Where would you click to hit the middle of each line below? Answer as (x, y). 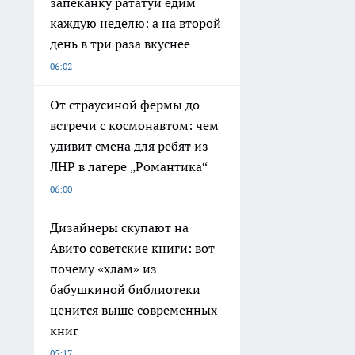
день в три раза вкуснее (120, 43)
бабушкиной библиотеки (125, 289)
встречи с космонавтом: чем (134, 125)
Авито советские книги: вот (132, 248)
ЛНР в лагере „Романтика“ (129, 166)
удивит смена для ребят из (129, 145)
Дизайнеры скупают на (119, 227)
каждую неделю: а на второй (136, 23)
